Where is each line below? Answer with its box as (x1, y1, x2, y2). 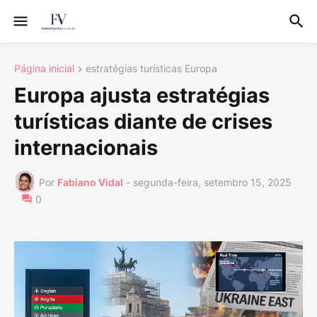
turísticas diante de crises (14, 109, 272, 134)
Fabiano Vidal (57, 175, 123, 188)
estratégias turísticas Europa (86, 62, 217, 74)
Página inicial (14, 62, 74, 74)
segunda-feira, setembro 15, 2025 (133, 175, 292, 188)
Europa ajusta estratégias (14, 83, 270, 108)
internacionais (14, 135, 158, 161)
